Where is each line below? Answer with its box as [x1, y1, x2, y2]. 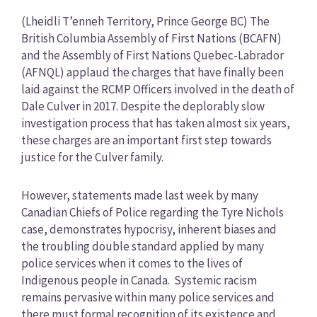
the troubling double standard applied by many [21, 238, 264, 254]
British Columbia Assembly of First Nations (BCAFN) [21, 30, 282, 47]
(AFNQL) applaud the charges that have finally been [21, 64, 284, 81]
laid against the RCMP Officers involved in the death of [21, 81, 294, 98]
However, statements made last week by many [21, 187, 258, 203]
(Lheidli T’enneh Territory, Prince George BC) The [21, 13, 270, 30]
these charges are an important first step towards [21, 132, 272, 149]
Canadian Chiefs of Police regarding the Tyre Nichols [21, 204, 284, 220]
